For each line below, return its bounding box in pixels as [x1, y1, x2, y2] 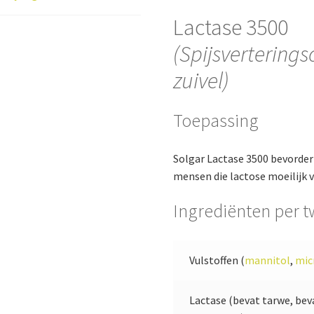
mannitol [244, 253, 290, 268]
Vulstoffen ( [189, 253, 245, 268]
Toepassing [173, 109, 259, 132]
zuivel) [173, 67, 230, 95]
